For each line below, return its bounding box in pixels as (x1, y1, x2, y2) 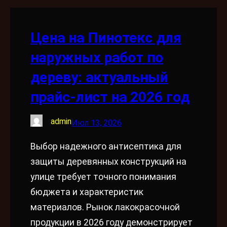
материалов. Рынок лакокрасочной (30, 202, 180, 213)
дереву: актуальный (30, 69, 168, 86)
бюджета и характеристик (30, 187, 143, 198)
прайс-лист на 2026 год (30, 89, 190, 106)
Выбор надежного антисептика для (30, 141, 181, 152)
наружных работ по (30, 49, 163, 66)
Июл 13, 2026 (71, 118, 122, 128)
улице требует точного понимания (30, 172, 176, 182)
